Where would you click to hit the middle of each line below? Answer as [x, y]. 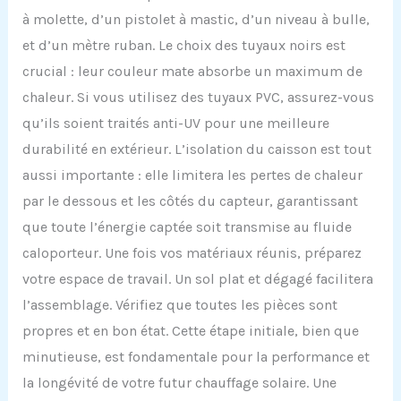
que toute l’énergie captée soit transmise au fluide [187, 227]
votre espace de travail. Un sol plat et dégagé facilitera [197, 279]
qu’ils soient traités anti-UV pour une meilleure [175, 124]
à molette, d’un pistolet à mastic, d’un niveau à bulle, [196, 20]
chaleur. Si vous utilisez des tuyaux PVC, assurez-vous [198, 98]
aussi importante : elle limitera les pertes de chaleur [192, 175]
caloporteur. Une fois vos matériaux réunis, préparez [192, 253]
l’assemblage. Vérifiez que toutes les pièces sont [179, 305]
